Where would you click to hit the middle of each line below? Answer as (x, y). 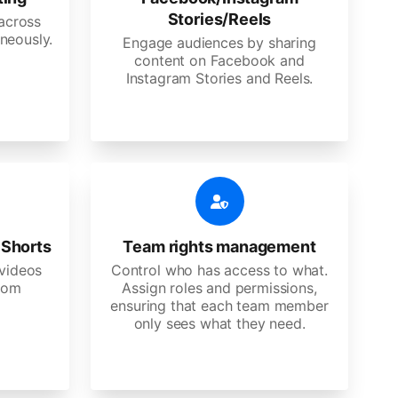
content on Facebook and (219, 60)
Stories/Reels (219, 19)
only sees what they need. (219, 323)
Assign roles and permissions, (219, 288)
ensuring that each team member (219, 306)
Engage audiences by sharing (219, 43)
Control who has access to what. (219, 270)
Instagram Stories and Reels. (219, 78)
